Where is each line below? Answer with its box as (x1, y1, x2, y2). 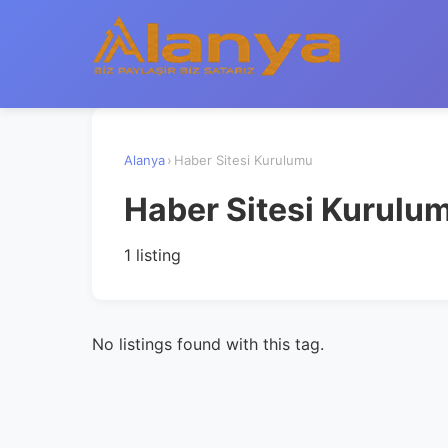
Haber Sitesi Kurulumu (174, 151, 313, 168)
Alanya (124, 151, 165, 168)
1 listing (124, 244, 181, 265)
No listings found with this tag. (92, 333, 324, 354)
